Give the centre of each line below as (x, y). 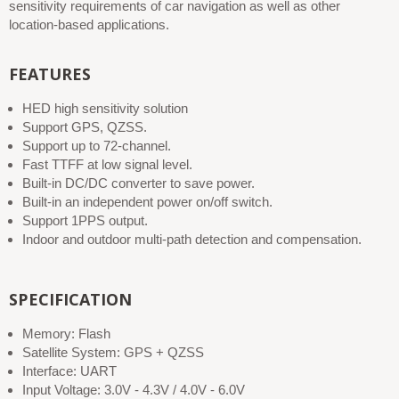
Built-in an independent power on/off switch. (147, 202)
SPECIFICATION (70, 299)
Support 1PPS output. (85, 220)
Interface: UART (69, 371)
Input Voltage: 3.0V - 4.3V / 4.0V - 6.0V (134, 390)
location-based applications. (89, 24)
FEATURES (50, 74)
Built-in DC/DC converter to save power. (138, 183)
